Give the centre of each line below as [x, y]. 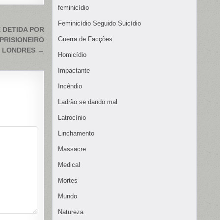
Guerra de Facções [85, 39]
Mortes [68, 181]
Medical [69, 165]
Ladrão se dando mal [88, 102]
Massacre [72, 149]
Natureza [71, 212]
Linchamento [76, 134]
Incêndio [70, 86]
